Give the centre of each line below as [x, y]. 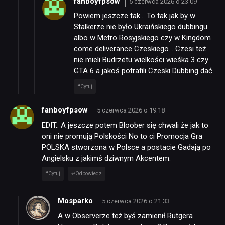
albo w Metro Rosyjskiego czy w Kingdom [142, 38]
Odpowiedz [89, 174]
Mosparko [76, 201]
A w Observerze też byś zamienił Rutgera [125, 216]
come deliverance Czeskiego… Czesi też [140, 49]
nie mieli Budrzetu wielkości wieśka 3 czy [141, 60]
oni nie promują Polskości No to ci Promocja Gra [122, 136]
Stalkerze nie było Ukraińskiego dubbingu [141, 27]
